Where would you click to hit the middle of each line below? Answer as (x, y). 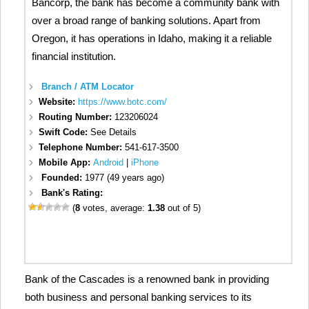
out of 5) (183, 208)
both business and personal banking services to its (138, 297)
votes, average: (114, 208)
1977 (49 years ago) (125, 178)
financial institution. (74, 57)
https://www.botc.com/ (123, 102)
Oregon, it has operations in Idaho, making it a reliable (152, 39)
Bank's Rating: (72, 193)
